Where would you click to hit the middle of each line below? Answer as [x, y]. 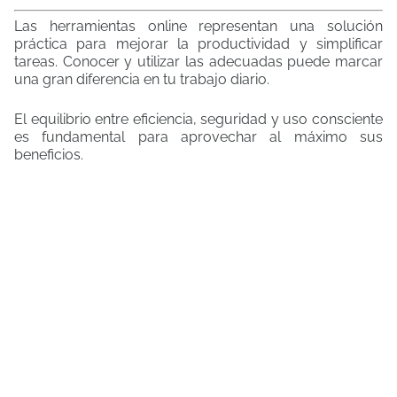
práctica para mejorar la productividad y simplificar [198, 44]
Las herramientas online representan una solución [198, 26]
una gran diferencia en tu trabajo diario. [142, 79]
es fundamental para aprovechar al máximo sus [198, 137]
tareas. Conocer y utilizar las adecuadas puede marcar [198, 62]
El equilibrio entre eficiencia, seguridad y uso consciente [198, 119]
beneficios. [49, 155]
